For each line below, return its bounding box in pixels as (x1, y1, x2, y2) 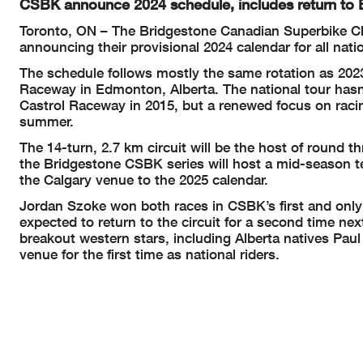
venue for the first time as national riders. (19, 245, 280, 263)
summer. (19, 112, 74, 130)
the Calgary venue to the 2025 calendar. (19, 170, 268, 188)
